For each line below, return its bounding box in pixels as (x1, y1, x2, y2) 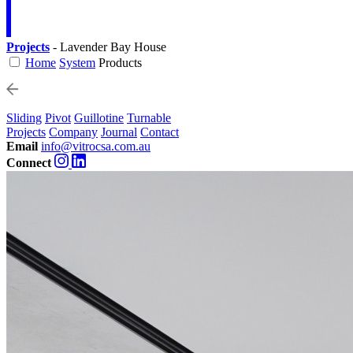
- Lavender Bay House (53, 40, 166, 54)
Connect (6, 156, 51, 170)
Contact (140, 125, 179, 139)
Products (98, 56, 142, 70)
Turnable (127, 111, 171, 125)
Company (49, 125, 98, 139)
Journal (101, 125, 137, 139)
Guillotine (74, 111, 124, 125)
